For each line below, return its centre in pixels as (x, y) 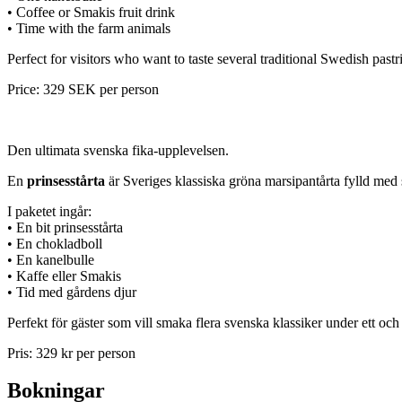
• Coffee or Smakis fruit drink (91, 12)
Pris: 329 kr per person (71, 353)
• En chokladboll (55, 243)
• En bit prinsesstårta (65, 227)
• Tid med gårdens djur (72, 292)
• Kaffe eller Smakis (64, 275)
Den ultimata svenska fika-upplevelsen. (118, 150)
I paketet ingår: (49, 211)
